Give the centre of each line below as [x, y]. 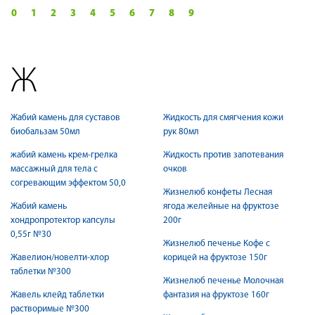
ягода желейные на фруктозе [221, 206]
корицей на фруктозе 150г [215, 258]
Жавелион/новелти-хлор [60, 258]
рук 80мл [181, 132]
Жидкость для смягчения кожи [223, 118]
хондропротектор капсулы [63, 220]
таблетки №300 [41, 272]
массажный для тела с [54, 169]
